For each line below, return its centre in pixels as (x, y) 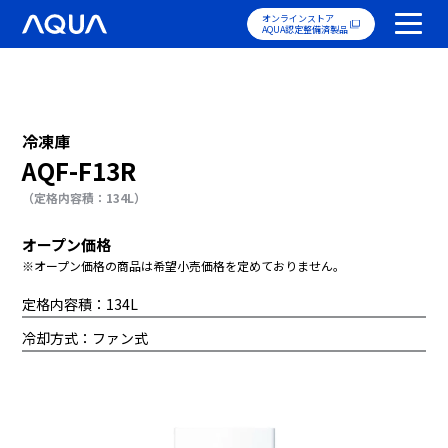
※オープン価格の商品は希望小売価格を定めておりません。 (184, 266)
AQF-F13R (79, 171)
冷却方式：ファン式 (85, 338)
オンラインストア (297, 18)
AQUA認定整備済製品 (304, 29)
